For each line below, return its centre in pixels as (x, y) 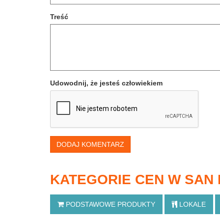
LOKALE (192, 204)
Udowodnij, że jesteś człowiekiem (106, 83)
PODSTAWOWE (91, 204)
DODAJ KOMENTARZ (90, 144)
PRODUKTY (136, 204)
